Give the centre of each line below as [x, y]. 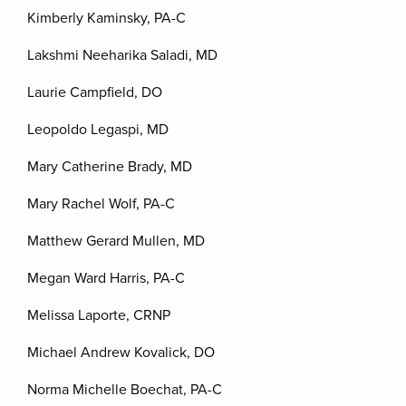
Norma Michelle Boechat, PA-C [125, 390]
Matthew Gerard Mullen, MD [116, 241]
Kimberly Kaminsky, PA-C [106, 18]
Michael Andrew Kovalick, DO [121, 353]
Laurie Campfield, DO [95, 92]
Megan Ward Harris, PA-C [106, 278]
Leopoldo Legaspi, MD [98, 130]
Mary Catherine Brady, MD [110, 167]
